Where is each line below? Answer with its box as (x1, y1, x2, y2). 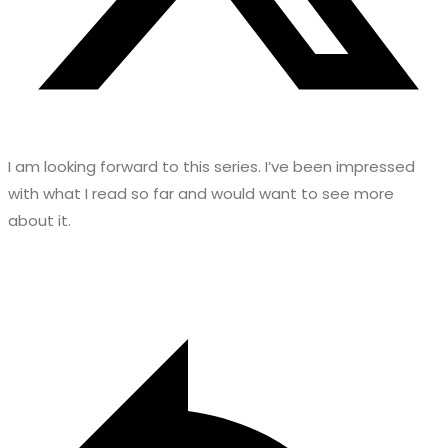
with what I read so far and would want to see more (8, 183, 394, 205)
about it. (8, 210, 71, 232)
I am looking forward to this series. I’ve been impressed (8, 156, 415, 178)
